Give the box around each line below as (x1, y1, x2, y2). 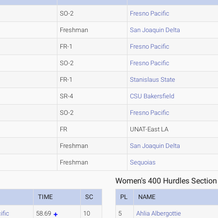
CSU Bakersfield (130, 92, 175, 100)
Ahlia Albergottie (136, 210, 182, 217)
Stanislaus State (130, 76, 176, 83)
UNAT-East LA (130, 126, 169, 133)
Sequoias (130, 159, 156, 166)
